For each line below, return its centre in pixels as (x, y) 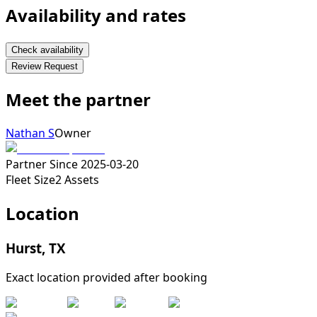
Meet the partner (78, 99)
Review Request (45, 66)
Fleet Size (30, 179)
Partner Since (42, 164)
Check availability (47, 50)
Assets (82, 179)
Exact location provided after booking (106, 278)
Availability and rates (96, 16)
